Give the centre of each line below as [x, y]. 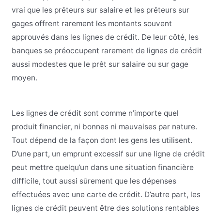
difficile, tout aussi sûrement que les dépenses [94, 181]
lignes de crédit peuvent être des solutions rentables [105, 208]
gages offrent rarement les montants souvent [92, 24]
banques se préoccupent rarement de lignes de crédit [107, 51]
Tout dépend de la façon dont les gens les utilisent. [102, 140]
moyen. [24, 78]
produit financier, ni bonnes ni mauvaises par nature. [104, 127]
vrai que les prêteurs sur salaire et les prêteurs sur [100, 10]
